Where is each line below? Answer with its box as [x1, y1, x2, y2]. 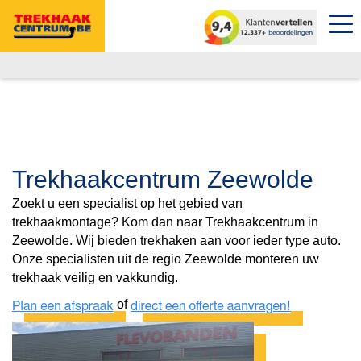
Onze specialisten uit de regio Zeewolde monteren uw [12, 252, 319, 266]
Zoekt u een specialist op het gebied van [12, 197, 243, 210]
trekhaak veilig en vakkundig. [12, 271, 178, 284]
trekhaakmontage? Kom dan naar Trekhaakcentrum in [12, 215, 318, 229]
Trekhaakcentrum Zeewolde [12, 166, 313, 193]
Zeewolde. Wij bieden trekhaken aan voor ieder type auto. [12, 234, 341, 247]
